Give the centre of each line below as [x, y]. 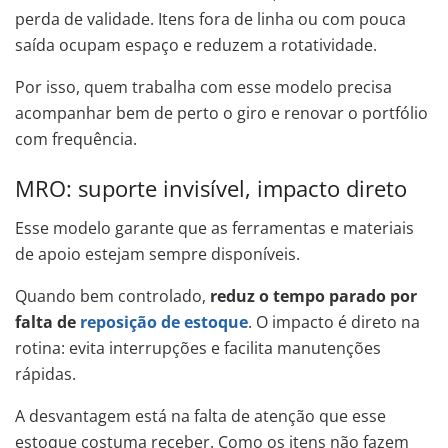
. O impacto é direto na [334, 321]
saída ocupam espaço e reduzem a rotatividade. [196, 45]
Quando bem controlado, [112, 295]
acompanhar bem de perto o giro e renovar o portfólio [221, 113]
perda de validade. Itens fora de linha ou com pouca [210, 19]
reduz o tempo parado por [313, 295]
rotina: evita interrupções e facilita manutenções [198, 347]
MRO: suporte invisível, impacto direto [211, 188]
